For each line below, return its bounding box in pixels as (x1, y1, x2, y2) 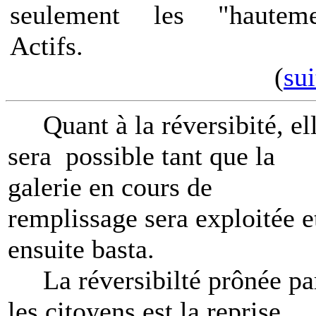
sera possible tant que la (8, 141, 275, 171)
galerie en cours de (8, 172, 212, 202)
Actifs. (9, 31, 90, 61)
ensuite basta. (8, 234, 154, 264)
